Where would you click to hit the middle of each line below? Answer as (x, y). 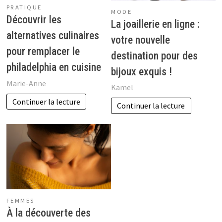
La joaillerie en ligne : (155, 24)
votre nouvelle (140, 40)
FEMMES (20, 201)
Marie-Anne (26, 83)
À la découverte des (48, 213)
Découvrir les (34, 20)
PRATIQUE (24, 7)
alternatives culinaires (53, 36)
